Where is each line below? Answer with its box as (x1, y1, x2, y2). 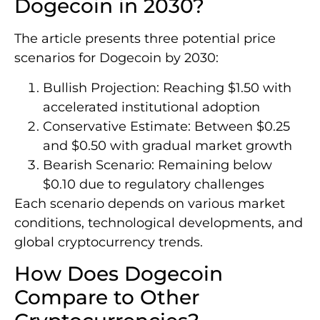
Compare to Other (14, 285, 199, 310)
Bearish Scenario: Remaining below (43, 156, 272, 173)
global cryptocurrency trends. (14, 234, 203, 250)
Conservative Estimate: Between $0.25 (43, 118, 290, 134)
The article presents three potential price (14, 31, 276, 47)
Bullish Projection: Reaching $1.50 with (43, 79, 291, 96)
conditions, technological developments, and (14, 214, 303, 231)
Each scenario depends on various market (14, 195, 285, 211)
